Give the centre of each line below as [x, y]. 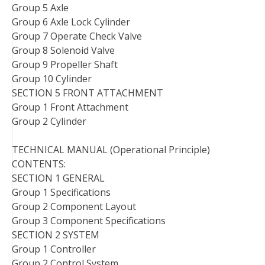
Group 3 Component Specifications [89, 220]
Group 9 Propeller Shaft [65, 64]
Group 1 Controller [54, 249]
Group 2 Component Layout [74, 206]
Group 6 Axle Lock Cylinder [71, 22]
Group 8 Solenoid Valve [63, 50]
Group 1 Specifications [61, 192]
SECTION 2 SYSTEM [56, 235]
